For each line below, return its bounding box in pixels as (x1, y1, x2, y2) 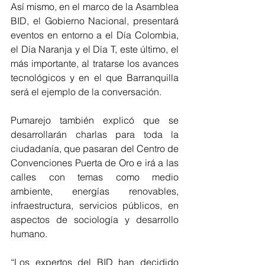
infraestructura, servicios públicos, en (11, 199, 179, 211)
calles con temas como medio (11, 170, 179, 183)
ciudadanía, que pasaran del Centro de (11, 142, 179, 154)
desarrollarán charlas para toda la (11, 128, 179, 140)
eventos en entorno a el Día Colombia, (11, 28, 179, 41)
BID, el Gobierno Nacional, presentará (11, 14, 179, 27)
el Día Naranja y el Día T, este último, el (11, 43, 179, 55)
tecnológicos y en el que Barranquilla (11, 71, 179, 83)
